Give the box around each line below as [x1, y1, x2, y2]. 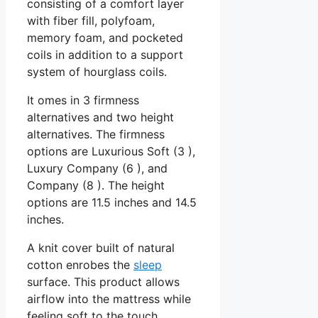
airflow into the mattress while [27, 291, 191, 306]
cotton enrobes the [27, 257, 133, 272]
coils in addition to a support [27, 47, 183, 62]
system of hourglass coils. [27, 64, 167, 79]
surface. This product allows [27, 274, 180, 289]
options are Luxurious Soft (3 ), [27, 143, 195, 158]
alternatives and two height [27, 109, 174, 124]
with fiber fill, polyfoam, [27, 13, 155, 28]
